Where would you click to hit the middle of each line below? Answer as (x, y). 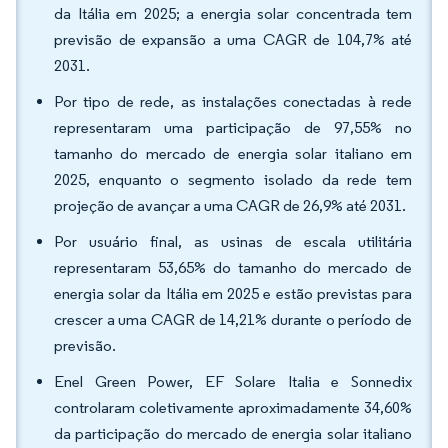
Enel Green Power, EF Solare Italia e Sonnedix (233, 381)
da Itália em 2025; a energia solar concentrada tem (233, 13)
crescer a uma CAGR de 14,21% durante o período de (233, 319)
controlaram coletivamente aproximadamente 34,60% (233, 407)
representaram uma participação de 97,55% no (233, 127)
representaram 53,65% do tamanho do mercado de (233, 267)
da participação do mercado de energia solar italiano (233, 433)
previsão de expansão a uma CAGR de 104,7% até (233, 39)
